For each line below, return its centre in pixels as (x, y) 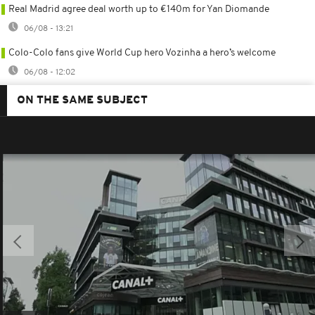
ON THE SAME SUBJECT (82, 101)
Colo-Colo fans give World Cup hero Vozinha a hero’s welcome (142, 53)
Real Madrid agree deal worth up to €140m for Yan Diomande (139, 10)
